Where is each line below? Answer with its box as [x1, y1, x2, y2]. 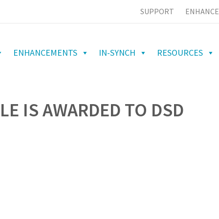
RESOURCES [157, 46, 203, 58]
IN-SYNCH [99, 46, 135, 58]
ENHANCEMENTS [13, 46, 77, 58]
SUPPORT [140, 6, 174, 16]
